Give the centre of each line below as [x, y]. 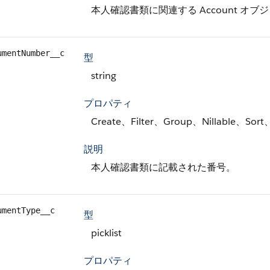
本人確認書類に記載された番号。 [163, 167]
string [104, 76]
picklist [106, 233]
